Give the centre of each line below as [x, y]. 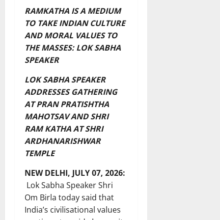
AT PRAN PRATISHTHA [67, 104]
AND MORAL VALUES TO [71, 35]
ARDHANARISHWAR [63, 141]
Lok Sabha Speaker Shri [70, 185]
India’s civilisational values [73, 209]
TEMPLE [40, 153]
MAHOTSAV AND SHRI [67, 116]
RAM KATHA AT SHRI [64, 128]
